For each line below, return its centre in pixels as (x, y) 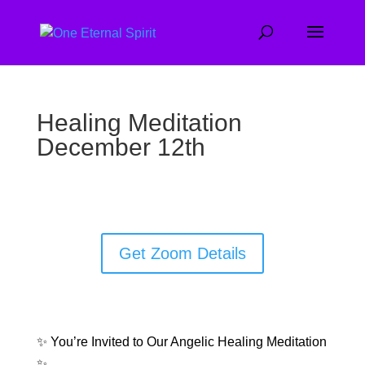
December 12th (121, 147)
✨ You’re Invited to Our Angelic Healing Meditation (181, 342)
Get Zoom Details (182, 253)
